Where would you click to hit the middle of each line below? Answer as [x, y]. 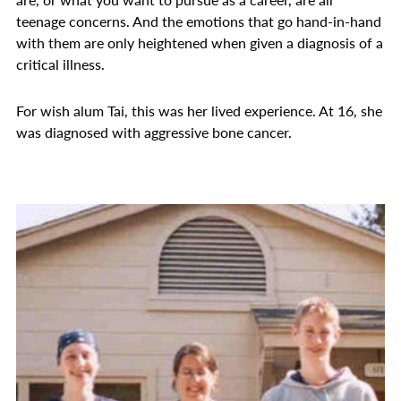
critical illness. [60, 64]
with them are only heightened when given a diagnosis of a [200, 43]
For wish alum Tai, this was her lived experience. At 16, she [199, 111]
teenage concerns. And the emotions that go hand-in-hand [199, 21]
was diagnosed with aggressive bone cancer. [154, 132]
